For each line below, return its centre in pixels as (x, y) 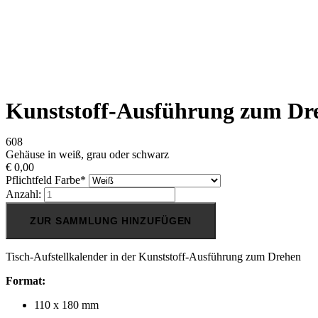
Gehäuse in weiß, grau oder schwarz (87, 155)
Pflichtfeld (30, 180)
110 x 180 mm (66, 305)
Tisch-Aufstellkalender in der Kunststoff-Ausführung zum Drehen (153, 257)
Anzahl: (23, 194)
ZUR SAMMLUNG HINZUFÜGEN (111, 221)
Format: (26, 281)
